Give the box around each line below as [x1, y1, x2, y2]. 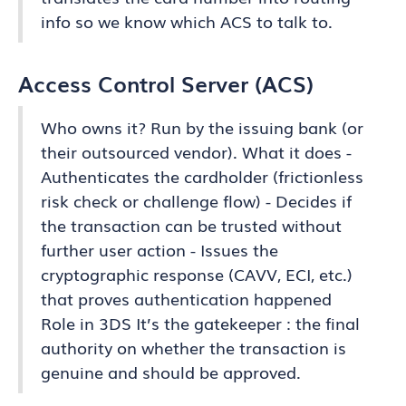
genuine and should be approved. [41, 360, 301, 383]
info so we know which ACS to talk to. [41, 9, 333, 33]
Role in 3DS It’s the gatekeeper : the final [41, 311, 360, 334]
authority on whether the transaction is [41, 335, 346, 359]
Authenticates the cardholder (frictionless [41, 164, 363, 188]
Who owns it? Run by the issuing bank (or [41, 115, 363, 139]
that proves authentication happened [41, 286, 332, 310]
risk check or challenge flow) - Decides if [41, 188, 352, 212]
